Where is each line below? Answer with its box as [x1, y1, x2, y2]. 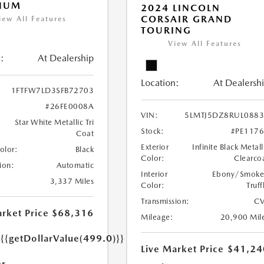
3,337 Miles [49, 177, 94, 186]
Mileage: [141, 213, 174, 222]
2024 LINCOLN [141, 2, 221, 14]
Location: [141, 77, 180, 88]
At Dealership [38, 52, 94, 64]
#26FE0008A [45, 102, 94, 111]
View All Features [168, 39, 242, 48]
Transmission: [141, 197, 190, 206]
